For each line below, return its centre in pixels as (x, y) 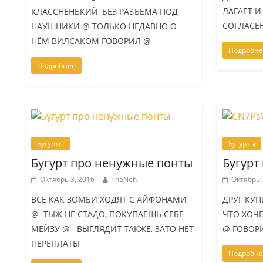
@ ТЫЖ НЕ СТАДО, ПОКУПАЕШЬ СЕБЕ (108, 214)
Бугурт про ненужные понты (112, 163)
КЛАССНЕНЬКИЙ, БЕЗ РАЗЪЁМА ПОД (105, 11)
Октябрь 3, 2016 (68, 179)
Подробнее (57, 65)
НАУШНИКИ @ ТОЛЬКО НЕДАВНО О (104, 26)
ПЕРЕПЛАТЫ (56, 243)
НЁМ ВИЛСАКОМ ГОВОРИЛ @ (91, 41)
